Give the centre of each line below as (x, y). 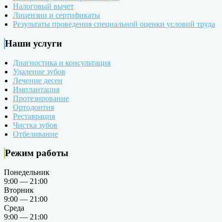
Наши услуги (33, 43)
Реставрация (34, 116)
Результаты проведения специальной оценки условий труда (114, 24)
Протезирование (41, 98)
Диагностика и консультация (62, 62)
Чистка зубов (35, 125)
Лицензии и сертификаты (56, 15)
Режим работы (37, 153)
